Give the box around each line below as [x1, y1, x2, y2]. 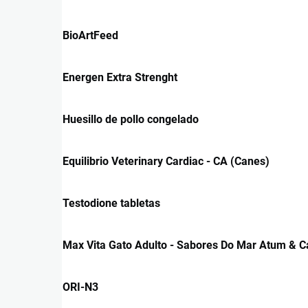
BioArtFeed [63, 28, 118, 42]
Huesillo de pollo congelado [63, 112, 199, 126]
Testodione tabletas [63, 196, 160, 210]
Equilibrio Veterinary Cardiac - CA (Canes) [63, 154, 269, 168]
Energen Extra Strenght [63, 70, 177, 84]
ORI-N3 [63, 280, 98, 294]
